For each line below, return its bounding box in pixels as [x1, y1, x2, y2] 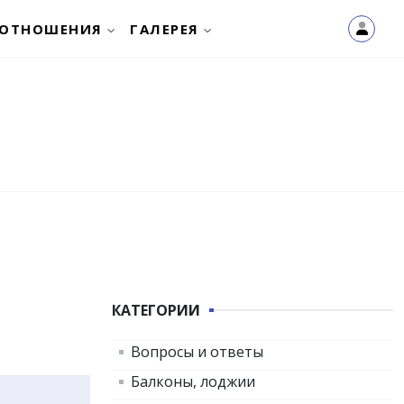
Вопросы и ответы [131, 342, 263, 363]
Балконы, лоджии [131, 372, 255, 392]
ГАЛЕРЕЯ [130, 19, 199, 38]
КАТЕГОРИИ [112, 300, 200, 321]
